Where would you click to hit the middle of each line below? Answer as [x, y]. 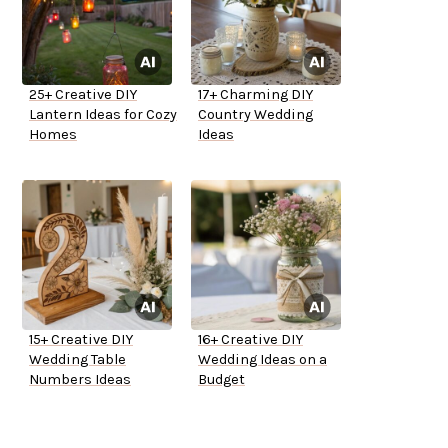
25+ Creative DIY [83, 95]
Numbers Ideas [80, 380]
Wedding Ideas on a [262, 360]
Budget [221, 380]
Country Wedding [255, 115]
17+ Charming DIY [255, 95]
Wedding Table [77, 360]
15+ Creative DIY [81, 340]
